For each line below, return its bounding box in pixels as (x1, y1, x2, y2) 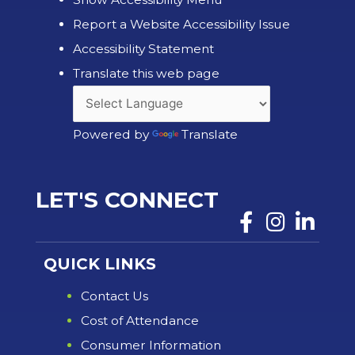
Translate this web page (72, 65, 219, 81)
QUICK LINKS (44, 254, 156, 274)
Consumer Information (80, 338, 221, 353)
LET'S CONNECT (36, 186, 219, 214)
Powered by (72, 126, 152, 142)
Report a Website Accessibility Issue (72, 16, 290, 32)
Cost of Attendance (80, 313, 199, 329)
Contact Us (80, 288, 148, 304)
